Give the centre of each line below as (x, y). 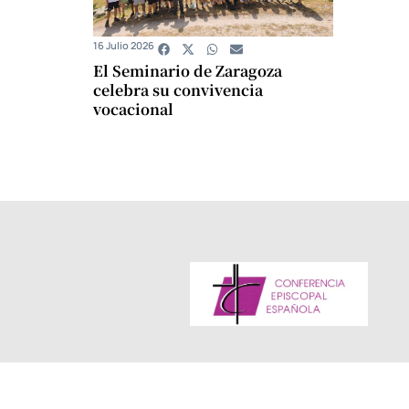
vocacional (133, 109)
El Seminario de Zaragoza (188, 70)
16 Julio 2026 (124, 45)
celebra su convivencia (178, 89)
